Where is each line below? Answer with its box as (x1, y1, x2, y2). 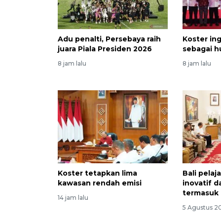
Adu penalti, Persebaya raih (58, 34, 161, 43)
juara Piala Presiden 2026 (58, 44, 152, 53)
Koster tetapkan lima (58, 169, 137, 178)
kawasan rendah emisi (58, 179, 142, 188)
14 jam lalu (58, 194, 88, 202)
